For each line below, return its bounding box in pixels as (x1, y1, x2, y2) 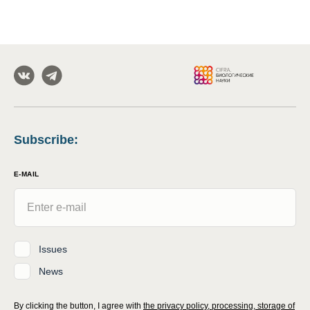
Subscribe (14, 133, 74, 147)
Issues (39, 243, 67, 255)
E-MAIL (14, 170, 39, 179)
